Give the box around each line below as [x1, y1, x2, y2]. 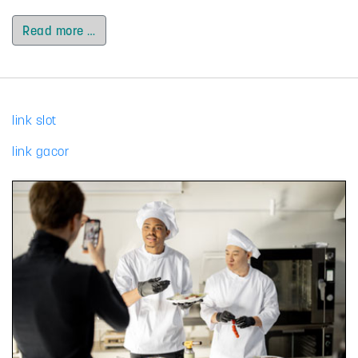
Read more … [22, 22, 96, 39]
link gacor [12, 143, 69, 160]
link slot [12, 112, 57, 129]
